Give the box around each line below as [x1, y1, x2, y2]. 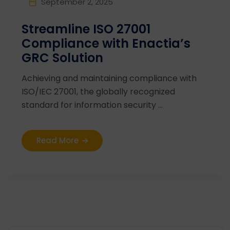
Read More [36, 135, 79, 146]
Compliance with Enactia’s [22, 34, 190, 52]
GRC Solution [22, 49, 103, 66]
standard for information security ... [22, 99, 163, 111]
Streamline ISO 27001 [22, 20, 150, 37]
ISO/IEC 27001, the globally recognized [22, 85, 175, 98]
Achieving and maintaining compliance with [22, 72, 197, 84]
